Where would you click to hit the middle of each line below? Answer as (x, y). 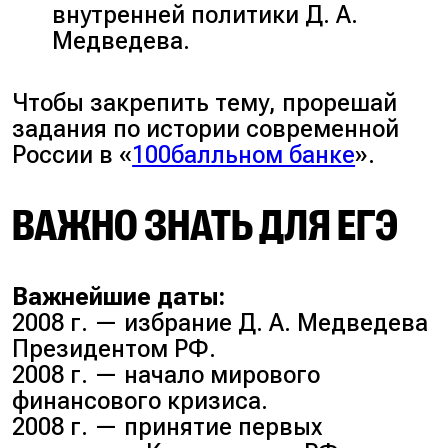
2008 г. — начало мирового (166, 374)
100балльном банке (244, 155)
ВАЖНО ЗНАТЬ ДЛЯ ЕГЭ (205, 225)
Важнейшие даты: (119, 296)
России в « (72, 155)
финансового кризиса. (140, 400)
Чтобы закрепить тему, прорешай (205, 103)
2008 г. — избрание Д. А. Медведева (220, 322)
